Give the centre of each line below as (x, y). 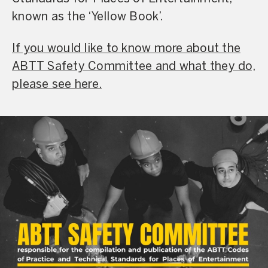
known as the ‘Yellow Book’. (87, 17)
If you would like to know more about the (126, 48)
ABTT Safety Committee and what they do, (134, 66)
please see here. (57, 84)
